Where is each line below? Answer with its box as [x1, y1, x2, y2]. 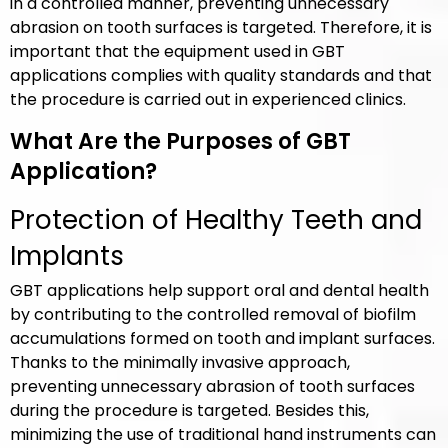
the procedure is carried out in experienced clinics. [10, 88, 406, 111]
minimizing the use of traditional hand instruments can [10, 423, 436, 446]
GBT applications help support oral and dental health [10, 279, 429, 302]
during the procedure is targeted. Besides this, [10, 399, 369, 422]
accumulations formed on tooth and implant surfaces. [10, 327, 435, 350]
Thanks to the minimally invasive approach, [10, 351, 350, 374]
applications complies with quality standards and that [10, 64, 432, 87]
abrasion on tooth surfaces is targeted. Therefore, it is [10, 16, 432, 39]
